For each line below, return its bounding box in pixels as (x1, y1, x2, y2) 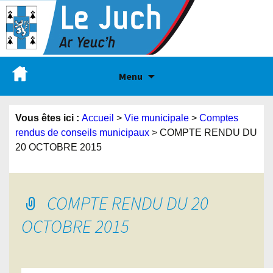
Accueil (82, 113, 114, 123)
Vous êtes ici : (15, 113, 82, 123)
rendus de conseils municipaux (15, 127, 149, 138)
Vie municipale (124, 113, 189, 123)
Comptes (199, 113, 238, 123)
